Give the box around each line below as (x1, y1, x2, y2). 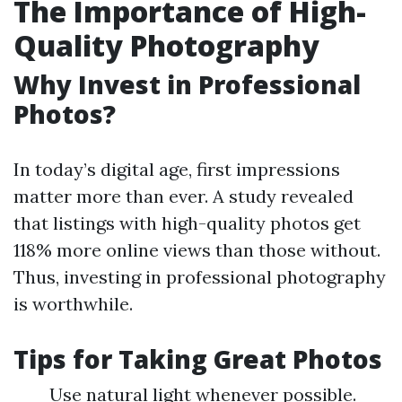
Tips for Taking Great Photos (13, 342, 382, 376)
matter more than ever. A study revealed (13, 185, 354, 207)
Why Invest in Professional (13, 67, 361, 101)
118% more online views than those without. (13, 239, 380, 261)
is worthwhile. (13, 293, 133, 315)
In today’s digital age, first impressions (13, 158, 340, 180)
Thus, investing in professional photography (13, 266, 386, 288)
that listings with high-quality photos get (13, 212, 361, 234)
